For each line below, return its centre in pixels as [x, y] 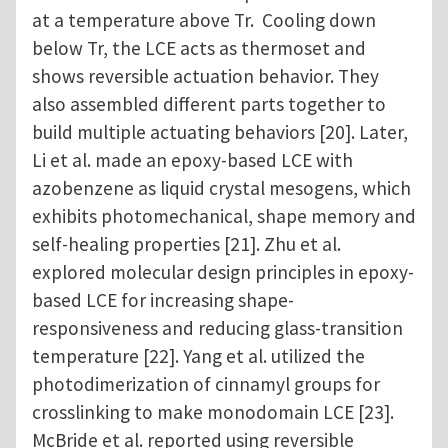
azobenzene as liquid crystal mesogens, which [221, 188]
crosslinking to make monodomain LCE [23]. [213, 412]
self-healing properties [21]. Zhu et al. [186, 244]
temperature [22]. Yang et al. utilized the [198, 356]
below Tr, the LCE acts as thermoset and [199, 48]
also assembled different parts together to [209, 104]
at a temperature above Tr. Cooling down [204, 20]
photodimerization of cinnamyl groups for [206, 384]
